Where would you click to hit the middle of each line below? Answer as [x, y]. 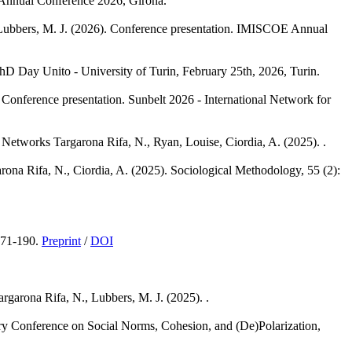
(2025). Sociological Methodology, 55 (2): [236, 170]
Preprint [61, 240]
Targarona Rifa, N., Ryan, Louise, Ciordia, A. [167, 141]
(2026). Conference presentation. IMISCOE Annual [199, 28]
